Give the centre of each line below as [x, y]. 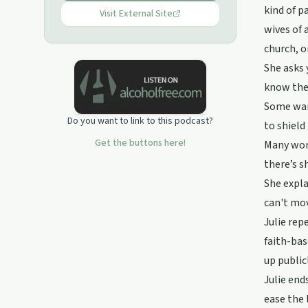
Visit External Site [136, 14]
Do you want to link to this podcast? [140, 121]
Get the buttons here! [140, 143]
